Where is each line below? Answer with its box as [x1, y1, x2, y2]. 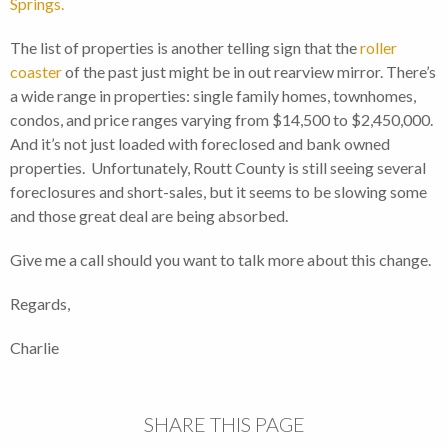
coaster [10, 62, 62, 82]
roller [360, 38, 397, 58]
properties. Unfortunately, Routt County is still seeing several [10, 158, 426, 178]
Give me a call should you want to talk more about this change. [10, 250, 431, 270]
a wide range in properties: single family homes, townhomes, [10, 86, 416, 106]
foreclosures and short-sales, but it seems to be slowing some [10, 182, 427, 202]
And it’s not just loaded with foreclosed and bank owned [10, 134, 390, 154]
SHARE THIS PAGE [143, 412, 305, 437]
